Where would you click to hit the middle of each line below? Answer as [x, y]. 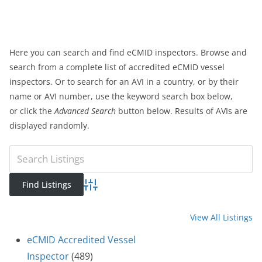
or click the [32, 111]
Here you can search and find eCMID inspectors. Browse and [128, 53]
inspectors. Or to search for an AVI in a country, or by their [124, 82]
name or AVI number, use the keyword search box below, [121, 96]
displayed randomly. [49, 126]
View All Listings [221, 217]
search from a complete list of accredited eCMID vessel [117, 67]
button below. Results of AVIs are [182, 111]
